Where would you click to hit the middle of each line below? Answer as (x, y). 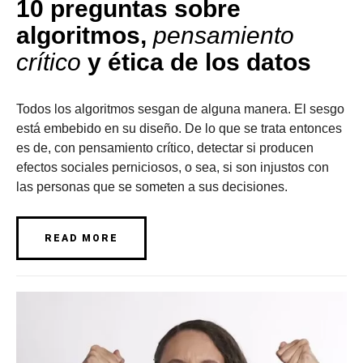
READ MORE (81, 238)
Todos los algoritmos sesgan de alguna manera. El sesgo (180, 109)
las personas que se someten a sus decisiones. (152, 187)
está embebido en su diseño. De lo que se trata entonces (179, 128)
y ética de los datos (196, 62)
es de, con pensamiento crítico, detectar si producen (165, 148)
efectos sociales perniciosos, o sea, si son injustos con (173, 167)
